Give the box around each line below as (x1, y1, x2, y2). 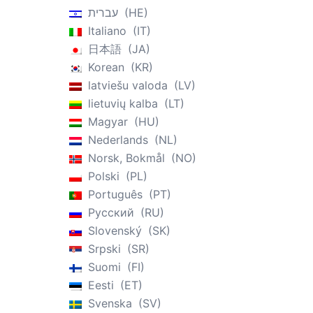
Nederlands (87, 133, 148, 147)
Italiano (87, 24, 126, 38)
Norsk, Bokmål (87, 151, 165, 165)
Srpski (87, 242, 121, 256)
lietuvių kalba (87, 96, 158, 110)
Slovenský (87, 224, 142, 238)
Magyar (87, 115, 128, 129)
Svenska (87, 296, 132, 310)
